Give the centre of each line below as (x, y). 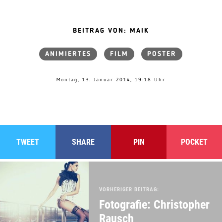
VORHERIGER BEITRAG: (129, 189)
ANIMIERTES (68, 54)
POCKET (194, 142)
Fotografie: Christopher (154, 204)
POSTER (162, 54)
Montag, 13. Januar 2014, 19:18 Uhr (111, 79)
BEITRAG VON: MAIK (111, 30)
